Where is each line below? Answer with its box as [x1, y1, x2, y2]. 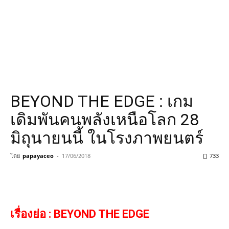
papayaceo [22, 152, 54, 159]
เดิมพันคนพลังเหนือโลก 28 [10, 110, 199, 129]
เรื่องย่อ [10, 208, 49, 220]
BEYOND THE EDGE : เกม [10, 91, 193, 111]
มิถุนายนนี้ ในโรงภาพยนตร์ [10, 128, 203, 148]
